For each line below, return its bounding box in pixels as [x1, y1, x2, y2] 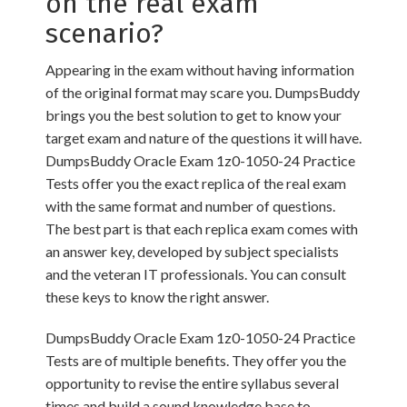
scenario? [45, 17, 164, 51]
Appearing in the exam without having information [45, 61, 354, 79]
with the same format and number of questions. [45, 197, 335, 215]
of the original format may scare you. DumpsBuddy [45, 84, 360, 102]
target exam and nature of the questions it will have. [45, 129, 362, 147]
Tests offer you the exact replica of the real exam [45, 174, 346, 193]
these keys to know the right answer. [45, 288, 269, 306]
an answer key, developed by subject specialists [45, 243, 339, 261]
